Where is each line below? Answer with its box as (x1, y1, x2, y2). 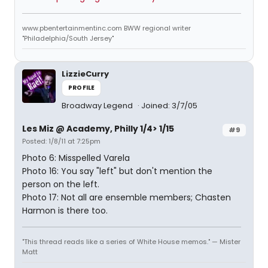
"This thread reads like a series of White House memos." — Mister (22, 237, 240, 246)
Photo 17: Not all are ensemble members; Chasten (22, 191, 231, 203)
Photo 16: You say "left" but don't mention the (22, 165, 212, 177)
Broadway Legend (62, 100, 135, 111)
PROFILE (68, 83, 95, 92)
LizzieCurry (62, 68, 109, 80)
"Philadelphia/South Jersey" (22, 33, 114, 43)
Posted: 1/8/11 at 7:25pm (22, 136, 100, 146)
